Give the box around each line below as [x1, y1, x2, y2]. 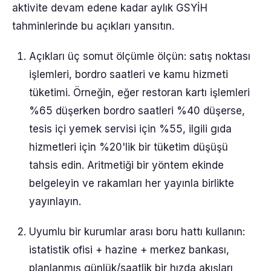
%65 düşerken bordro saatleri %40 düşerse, [29, 105, 245, 117]
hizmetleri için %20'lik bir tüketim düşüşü [29, 141, 228, 153]
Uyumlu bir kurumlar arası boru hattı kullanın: [29, 226, 245, 238]
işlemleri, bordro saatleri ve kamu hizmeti [29, 68, 228, 80]
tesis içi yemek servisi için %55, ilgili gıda [29, 123, 232, 135]
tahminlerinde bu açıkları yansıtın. [12, 20, 174, 32]
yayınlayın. [29, 195, 81, 207]
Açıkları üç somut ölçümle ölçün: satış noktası [29, 50, 250, 62]
